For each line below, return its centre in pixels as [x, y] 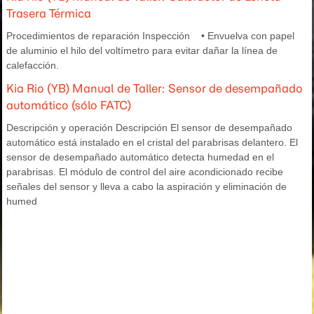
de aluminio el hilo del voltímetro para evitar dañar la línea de [142, 51]
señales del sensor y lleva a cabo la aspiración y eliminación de [146, 187]
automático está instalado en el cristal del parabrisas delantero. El [152, 143]
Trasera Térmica [49, 14]
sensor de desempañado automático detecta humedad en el [140, 157]
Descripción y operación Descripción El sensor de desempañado [149, 128]
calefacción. [33, 66]
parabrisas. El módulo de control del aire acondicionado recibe [145, 172]
